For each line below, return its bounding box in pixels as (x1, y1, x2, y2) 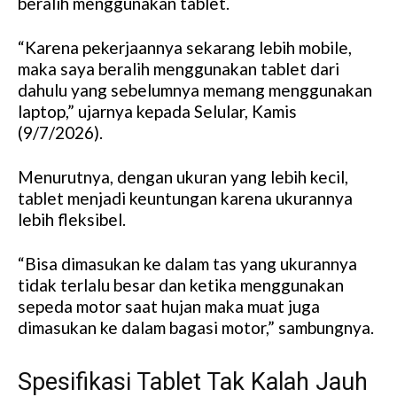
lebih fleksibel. (18, 209, 126, 230)
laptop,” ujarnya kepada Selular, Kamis (18, 101, 297, 122)
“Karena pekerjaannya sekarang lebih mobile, (18, 37, 352, 58)
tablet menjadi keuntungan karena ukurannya (18, 188, 353, 209)
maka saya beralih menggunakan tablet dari (18, 58, 339, 80)
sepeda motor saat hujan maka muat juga (18, 296, 320, 317)
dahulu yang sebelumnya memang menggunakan (18, 80, 372, 101)
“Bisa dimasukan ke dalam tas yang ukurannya (18, 253, 357, 275)
